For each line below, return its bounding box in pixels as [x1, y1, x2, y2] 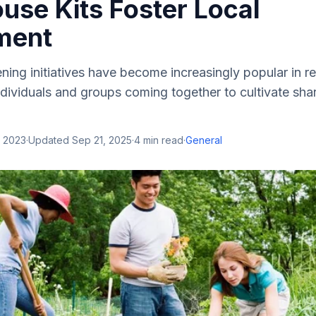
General [186, 134, 222, 146]
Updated [28, 134, 72, 146]
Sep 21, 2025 [72, 134, 132, 146]
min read [140, 134, 183, 146]
